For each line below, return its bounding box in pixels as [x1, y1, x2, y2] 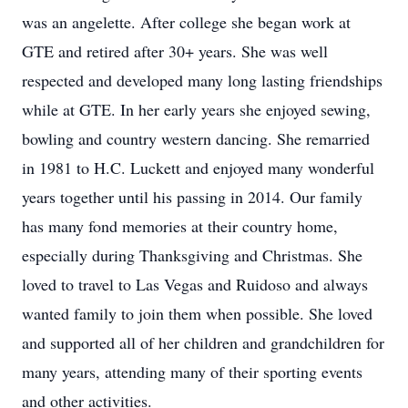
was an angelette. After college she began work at [22, 11, 351, 33]
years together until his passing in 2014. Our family [22, 186, 362, 208]
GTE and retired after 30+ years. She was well [22, 40, 328, 62]
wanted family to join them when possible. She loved [22, 302, 372, 324]
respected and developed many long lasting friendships [22, 69, 382, 91]
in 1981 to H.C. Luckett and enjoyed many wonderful [22, 157, 374, 178]
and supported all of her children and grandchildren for [22, 331, 384, 353]
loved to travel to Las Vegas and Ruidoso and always [22, 273, 368, 295]
